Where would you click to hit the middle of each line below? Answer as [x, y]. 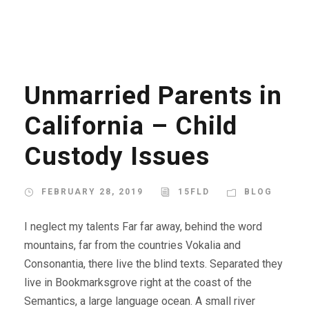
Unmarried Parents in [153, 96]
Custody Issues [117, 157]
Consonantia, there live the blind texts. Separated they [153, 264]
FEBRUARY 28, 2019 [92, 192]
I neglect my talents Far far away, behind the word [143, 227]
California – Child [131, 126]
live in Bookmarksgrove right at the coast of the [138, 283]
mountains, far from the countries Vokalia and [132, 246]
